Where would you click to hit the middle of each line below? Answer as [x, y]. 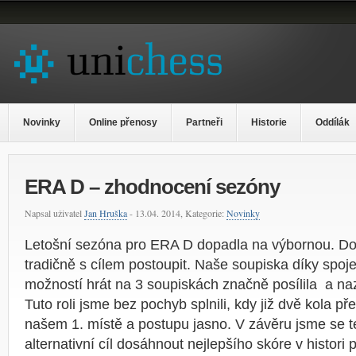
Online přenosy [123, 122]
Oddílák [333, 122]
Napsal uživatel [54, 213]
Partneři [204, 122]
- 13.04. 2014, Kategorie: [177, 213]
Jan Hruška [106, 213]
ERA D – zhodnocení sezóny [152, 187]
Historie [269, 122]
